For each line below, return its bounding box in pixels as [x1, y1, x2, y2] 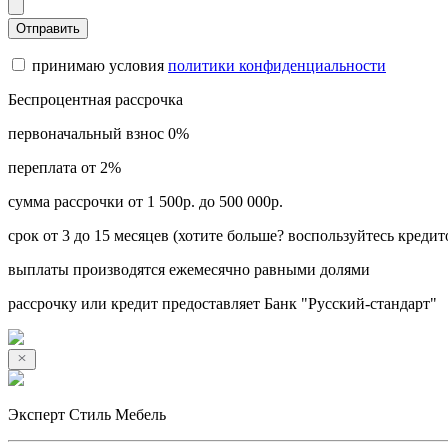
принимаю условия [28, 56, 168, 74]
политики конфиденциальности [168, 56, 386, 74]
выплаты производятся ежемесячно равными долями [8, 260, 370, 278]
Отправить [16, 20, 80, 36]
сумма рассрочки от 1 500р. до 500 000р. [8, 192, 283, 210]
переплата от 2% [8, 158, 121, 176]
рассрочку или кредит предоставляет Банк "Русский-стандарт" [8, 294, 437, 312]
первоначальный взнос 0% [8, 124, 189, 142]
